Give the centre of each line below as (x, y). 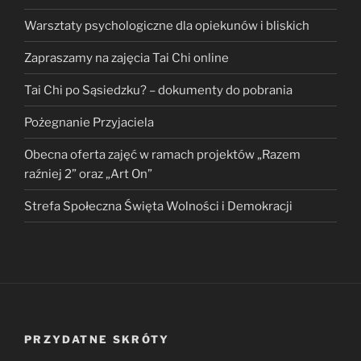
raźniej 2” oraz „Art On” (88, 174)
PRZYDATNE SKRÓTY (97, 340)
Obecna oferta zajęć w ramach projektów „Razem (162, 154)
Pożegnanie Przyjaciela (89, 122)
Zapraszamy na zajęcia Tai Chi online (127, 58)
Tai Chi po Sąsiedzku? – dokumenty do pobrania (158, 90)
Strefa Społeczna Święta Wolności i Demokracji (158, 206)
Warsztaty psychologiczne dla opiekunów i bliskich (167, 25)
